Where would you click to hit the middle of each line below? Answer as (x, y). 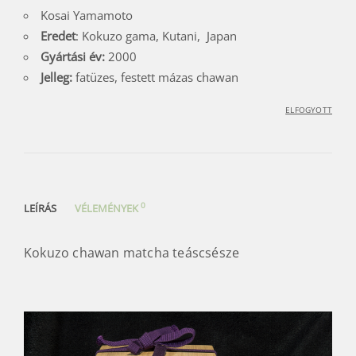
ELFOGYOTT (309, 109)
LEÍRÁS (40, 208)
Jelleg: (56, 77)
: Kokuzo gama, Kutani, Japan (156, 36)
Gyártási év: (73, 57)
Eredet (58, 36)
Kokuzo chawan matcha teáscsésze (132, 252)
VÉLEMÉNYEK (108, 208)
